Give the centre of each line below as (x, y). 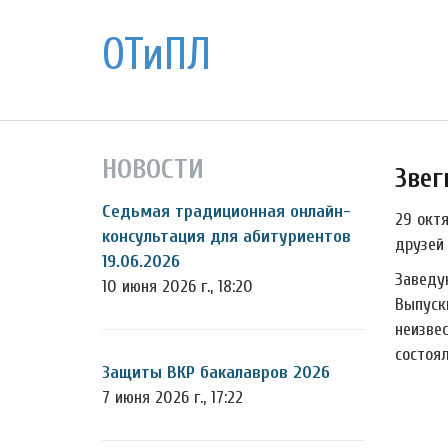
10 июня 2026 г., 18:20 (177, 286)
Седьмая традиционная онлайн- (226, 211)
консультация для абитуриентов (226, 236)
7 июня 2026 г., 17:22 (172, 397)
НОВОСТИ (153, 169)
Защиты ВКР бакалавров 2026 (216, 372)
